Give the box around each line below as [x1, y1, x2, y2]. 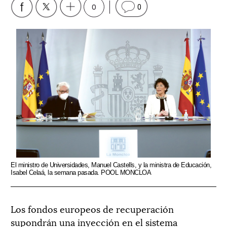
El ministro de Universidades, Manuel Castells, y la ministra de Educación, [11, 161, 211, 169]
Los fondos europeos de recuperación [11, 201, 174, 215]
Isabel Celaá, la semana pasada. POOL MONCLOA [11, 168, 151, 176]
